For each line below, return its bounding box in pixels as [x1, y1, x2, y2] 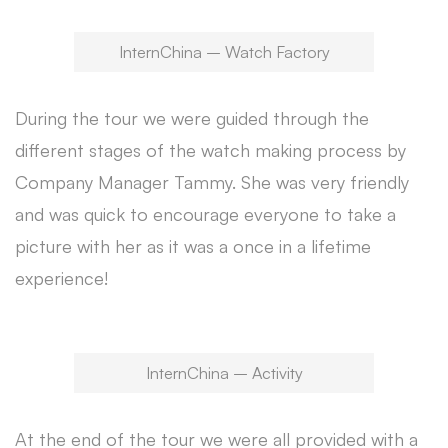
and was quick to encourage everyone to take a [15, 203, 396, 225]
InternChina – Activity [145, 363, 303, 383]
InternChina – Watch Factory [118, 42, 330, 62]
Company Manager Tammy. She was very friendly [15, 171, 409, 193]
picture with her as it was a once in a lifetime [15, 235, 371, 257]
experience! [15, 267, 108, 289]
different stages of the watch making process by [15, 139, 406, 161]
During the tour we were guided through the [15, 107, 369, 129]
